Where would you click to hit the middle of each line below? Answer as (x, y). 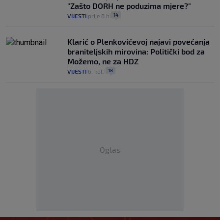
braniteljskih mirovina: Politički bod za (136, 52)
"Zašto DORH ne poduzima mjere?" (129, 6)
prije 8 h (99, 16)
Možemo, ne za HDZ (103, 61)
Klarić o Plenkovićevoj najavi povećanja (138, 42)
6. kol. (96, 71)
